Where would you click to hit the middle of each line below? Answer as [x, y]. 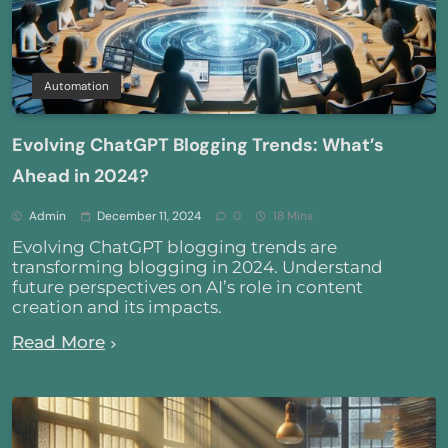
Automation [76, 86]
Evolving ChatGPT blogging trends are [174, 247]
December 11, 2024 [149, 216]
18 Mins [293, 216]
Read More [58, 342]
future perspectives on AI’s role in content [187, 287]
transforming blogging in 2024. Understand [197, 267]
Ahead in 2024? [80, 176]
